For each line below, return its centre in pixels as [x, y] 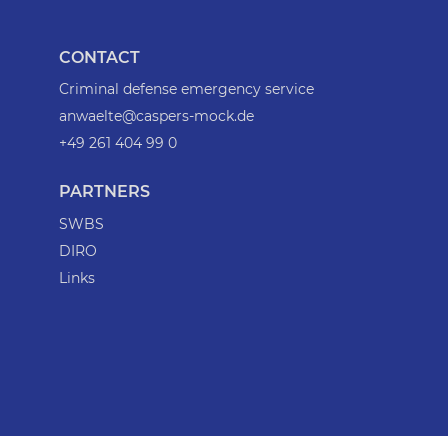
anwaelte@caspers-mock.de [156, 116]
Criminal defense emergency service [186, 89]
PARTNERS [104, 192]
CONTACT [99, 57]
